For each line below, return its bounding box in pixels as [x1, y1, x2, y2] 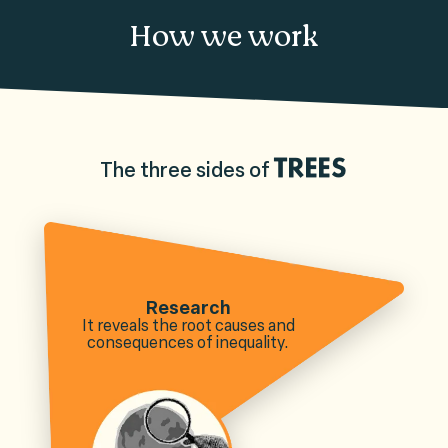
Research [145, 296, 231, 319]
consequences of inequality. [87, 332, 289, 352]
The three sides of [99, 158, 274, 183]
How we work [129, 16, 319, 59]
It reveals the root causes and [81, 315, 295, 335]
